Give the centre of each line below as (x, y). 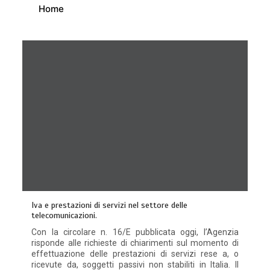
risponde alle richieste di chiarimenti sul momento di (135, 243)
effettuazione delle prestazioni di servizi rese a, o (135, 253)
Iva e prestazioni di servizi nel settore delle (110, 205)
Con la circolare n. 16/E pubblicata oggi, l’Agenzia (135, 232)
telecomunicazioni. (64, 215)
